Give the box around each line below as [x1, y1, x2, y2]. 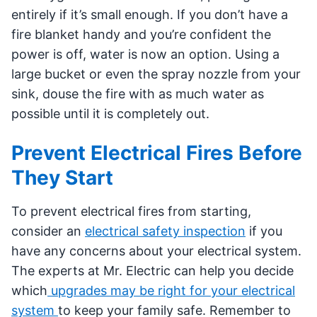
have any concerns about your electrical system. [11, 243, 301, 258]
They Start [11, 166, 113, 190]
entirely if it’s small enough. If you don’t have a [11, 7, 288, 22]
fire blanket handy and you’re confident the [11, 27, 271, 42]
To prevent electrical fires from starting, [11, 204, 251, 219]
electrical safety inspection [85, 224, 246, 238]
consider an [11, 224, 85, 238]
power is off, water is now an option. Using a [11, 47, 279, 62]
